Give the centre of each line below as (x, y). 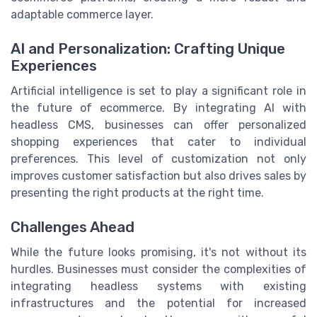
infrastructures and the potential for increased (158, 304)
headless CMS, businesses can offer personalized (158, 125)
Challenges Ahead (73, 227)
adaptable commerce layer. (82, 14)
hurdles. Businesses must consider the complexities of (158, 270)
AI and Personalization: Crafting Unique (148, 48)
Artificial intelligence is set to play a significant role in (158, 91)
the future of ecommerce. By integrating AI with (158, 108)
